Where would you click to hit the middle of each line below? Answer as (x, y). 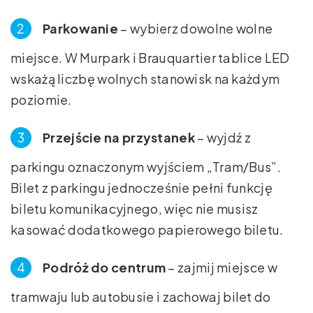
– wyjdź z (223, 137)
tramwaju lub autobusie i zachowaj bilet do (141, 296)
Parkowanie (80, 28)
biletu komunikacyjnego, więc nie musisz (134, 208)
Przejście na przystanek (119, 137)
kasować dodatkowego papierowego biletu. (147, 229)
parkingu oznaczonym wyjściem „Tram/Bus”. (146, 166)
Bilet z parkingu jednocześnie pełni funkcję (141, 187)
